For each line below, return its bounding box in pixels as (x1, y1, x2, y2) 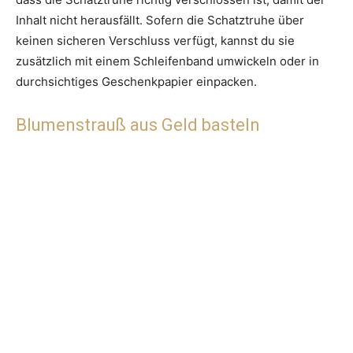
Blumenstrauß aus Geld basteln (16, 115, 260, 136)
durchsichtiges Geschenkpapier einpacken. (16, 74, 257, 90)
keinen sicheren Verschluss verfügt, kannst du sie (16, 33, 295, 49)
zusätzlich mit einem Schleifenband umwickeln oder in (16, 54, 319, 69)
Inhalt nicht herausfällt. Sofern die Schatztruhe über (16, 13, 304, 28)
